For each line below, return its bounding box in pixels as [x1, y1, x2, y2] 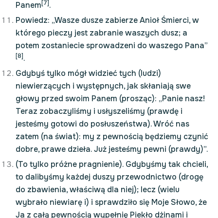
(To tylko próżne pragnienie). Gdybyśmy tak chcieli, [16, 159, 208, 169]
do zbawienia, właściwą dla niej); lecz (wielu [16, 184, 180, 195]
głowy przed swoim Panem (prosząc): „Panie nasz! [16, 93, 205, 104]
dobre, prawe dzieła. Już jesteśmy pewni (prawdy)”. [16, 144, 208, 154]
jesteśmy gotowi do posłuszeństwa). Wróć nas [16, 119, 189, 129]
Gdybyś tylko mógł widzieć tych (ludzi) [16, 68, 161, 78]
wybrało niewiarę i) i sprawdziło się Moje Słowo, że [16, 197, 207, 207]
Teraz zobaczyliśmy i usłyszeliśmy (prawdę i [16, 106, 182, 116]
